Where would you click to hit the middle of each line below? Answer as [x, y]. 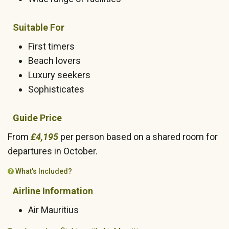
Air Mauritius [53, 210]
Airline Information [53, 191]
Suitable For [39, 28]
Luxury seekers [59, 75]
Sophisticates [56, 89]
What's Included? [43, 171]
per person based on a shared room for [138, 137]
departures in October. [53, 151]
